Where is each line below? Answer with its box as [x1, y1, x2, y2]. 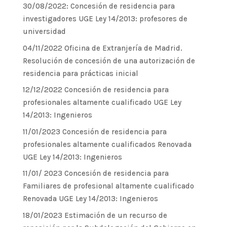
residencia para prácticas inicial [22, 68, 138, 78]
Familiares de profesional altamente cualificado [22, 181, 194, 191]
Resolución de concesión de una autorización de [22, 56, 195, 65]
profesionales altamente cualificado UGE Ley [22, 98, 181, 107]
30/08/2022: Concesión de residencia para [22, 2, 175, 11]
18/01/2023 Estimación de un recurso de [22, 210, 167, 220]
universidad [22, 27, 66, 36]
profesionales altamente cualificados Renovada [22, 139, 192, 149]
